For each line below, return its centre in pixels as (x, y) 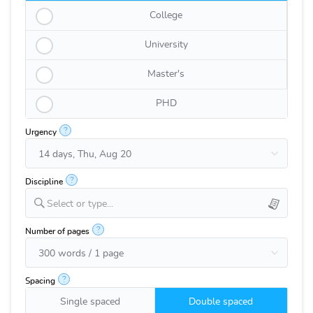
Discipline (44, 182)
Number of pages (57, 231)
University (166, 45)
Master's (166, 74)
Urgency (41, 132)
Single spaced (90, 302)
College (166, 15)
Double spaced (221, 302)
